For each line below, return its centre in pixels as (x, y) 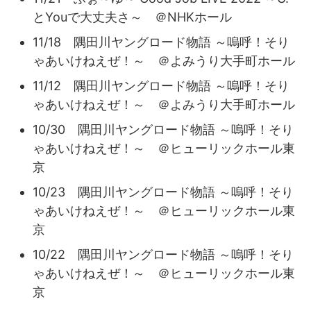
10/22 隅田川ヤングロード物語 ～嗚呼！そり (163, 254)
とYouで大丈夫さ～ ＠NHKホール (132, 17)
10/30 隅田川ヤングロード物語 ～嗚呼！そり (163, 129)
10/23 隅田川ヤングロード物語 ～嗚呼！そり (163, 192)
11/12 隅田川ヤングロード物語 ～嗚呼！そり (161, 85)
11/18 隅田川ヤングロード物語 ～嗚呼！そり (161, 42)
